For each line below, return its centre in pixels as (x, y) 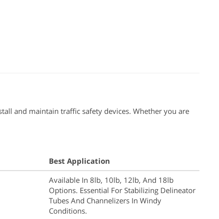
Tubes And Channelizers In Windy (105, 200)
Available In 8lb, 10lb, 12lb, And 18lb (111, 180)
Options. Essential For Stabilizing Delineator (122, 190)
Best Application (79, 161)
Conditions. (68, 210)
